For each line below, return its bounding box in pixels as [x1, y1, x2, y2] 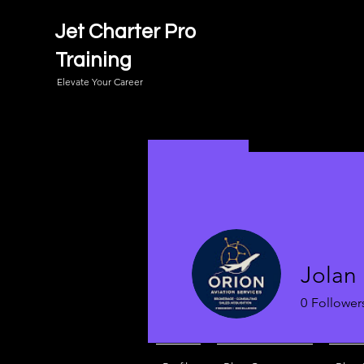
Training [55, 50, 132, 71]
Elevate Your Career [57, 76, 143, 88]
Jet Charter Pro [55, 21, 196, 42]
